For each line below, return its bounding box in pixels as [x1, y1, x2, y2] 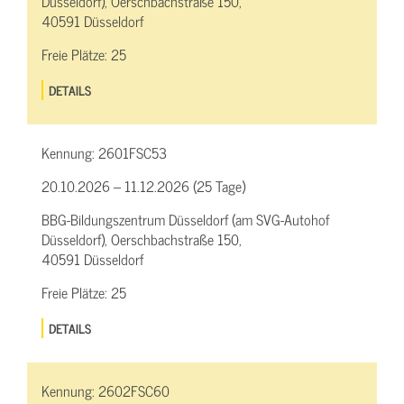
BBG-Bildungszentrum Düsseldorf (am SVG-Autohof [41, 207, 329, 231]
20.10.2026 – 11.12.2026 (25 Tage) [41, 173, 245, 197]
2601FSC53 [98, 140, 167, 164]
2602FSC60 [98, 378, 170, 402]
